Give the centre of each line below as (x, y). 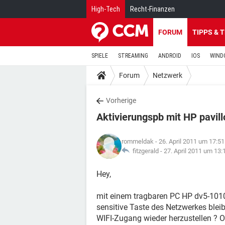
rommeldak (138, 141)
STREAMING (133, 56)
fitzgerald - (147, 151)
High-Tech (106, 9)
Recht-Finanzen (152, 9)
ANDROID (170, 56)
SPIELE (100, 56)
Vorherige (121, 100)
